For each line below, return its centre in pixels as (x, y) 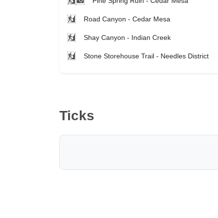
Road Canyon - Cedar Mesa (127, 19)
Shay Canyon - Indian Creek (127, 37)
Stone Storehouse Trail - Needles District (146, 56)
